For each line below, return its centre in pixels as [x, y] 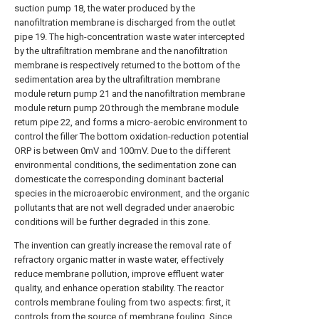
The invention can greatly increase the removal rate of [123, 245]
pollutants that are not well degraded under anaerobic [124, 207]
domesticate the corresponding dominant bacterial [119, 179]
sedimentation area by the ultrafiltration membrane [117, 79]
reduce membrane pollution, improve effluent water [119, 273]
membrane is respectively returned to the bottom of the [127, 65]
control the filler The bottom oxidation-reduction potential [131, 136]
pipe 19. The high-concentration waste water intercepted [130, 36]
